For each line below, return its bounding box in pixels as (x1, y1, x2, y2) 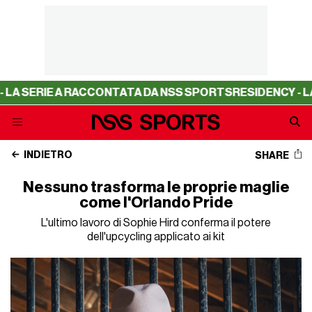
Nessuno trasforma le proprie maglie (22, 180, 290, 195)
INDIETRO (22, 150, 73, 160)
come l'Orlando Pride (79, 195, 233, 210)
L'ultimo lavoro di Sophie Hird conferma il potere (41, 217, 271, 228)
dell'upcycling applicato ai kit (87, 231, 225, 242)
